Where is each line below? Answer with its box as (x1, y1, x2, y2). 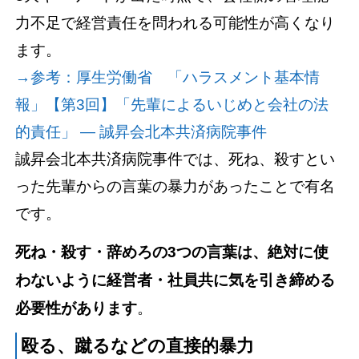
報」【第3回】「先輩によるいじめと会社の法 (15, 95, 329, 113)
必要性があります (15, 300, 138, 317)
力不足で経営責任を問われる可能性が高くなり (15, 14, 336, 31)
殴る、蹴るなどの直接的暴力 (21, 337, 255, 357)
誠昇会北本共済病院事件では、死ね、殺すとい (15, 150, 336, 167)
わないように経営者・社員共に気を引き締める (15, 272, 336, 288)
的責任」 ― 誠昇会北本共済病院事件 (15, 123, 268, 140)
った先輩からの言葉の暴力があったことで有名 (15, 177, 336, 195)
